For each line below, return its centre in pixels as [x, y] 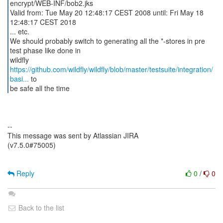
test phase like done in [45, 50]
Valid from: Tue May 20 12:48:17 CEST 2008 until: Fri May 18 [107, 12]
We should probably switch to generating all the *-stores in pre [107, 41]
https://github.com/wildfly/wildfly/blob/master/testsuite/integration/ [111, 69]
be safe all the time [40, 88]
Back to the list [40, 208]
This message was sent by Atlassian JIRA [73, 135]
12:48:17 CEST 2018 [43, 22]
